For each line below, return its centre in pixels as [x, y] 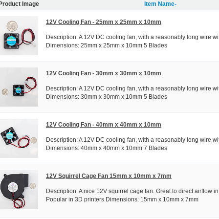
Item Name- [160, 4]
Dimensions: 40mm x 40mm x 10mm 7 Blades [107, 148]
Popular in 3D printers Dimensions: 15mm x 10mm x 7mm [122, 199]
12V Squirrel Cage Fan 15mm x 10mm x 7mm [109, 176]
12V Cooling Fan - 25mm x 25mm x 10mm [104, 22]
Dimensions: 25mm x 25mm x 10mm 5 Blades [107, 45]
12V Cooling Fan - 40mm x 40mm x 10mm [104, 124]
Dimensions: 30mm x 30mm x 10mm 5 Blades [107, 97]
